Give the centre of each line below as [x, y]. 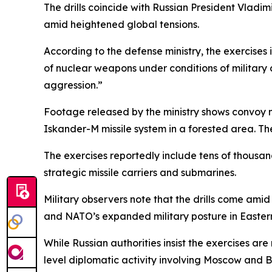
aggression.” [73, 85]
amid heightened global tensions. [121, 24]
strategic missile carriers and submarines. [140, 172]
